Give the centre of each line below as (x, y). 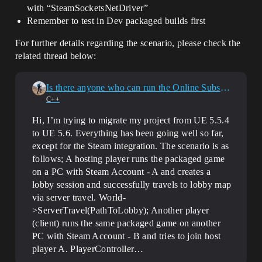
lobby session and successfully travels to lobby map (132, 185)
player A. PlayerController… (88, 249)
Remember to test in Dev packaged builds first (116, 21)
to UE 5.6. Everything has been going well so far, (128, 133)
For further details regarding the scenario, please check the (128, 43)
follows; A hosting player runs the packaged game (129, 159)
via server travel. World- (79, 197)
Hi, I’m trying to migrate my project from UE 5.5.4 (131, 120)
